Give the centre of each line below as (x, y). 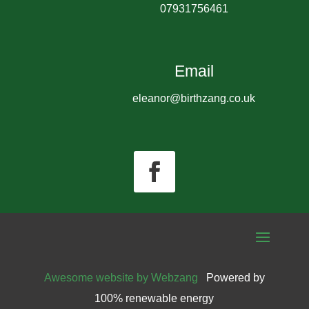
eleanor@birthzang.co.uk (194, 98)
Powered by (231, 277)
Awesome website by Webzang (121, 277)
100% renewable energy (154, 298)
